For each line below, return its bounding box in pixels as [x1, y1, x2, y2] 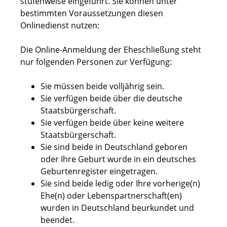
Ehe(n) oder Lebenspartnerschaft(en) [41, 190, 182, 202]
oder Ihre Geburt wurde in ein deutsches [41, 154, 196, 165]
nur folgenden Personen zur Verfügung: [20, 56, 172, 68]
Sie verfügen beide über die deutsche [41, 93, 182, 104]
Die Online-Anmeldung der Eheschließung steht [20, 44, 201, 56]
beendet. [41, 214, 74, 226]
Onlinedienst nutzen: [20, 20, 99, 31]
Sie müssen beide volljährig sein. [41, 81, 164, 92]
